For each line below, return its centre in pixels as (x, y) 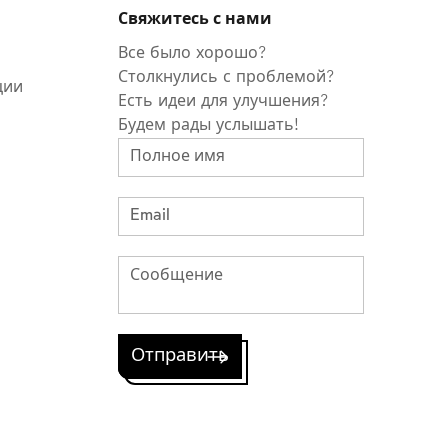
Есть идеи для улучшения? (223, 101)
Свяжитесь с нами (195, 19)
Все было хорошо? (192, 53)
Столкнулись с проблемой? (226, 77)
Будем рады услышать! (208, 125)
